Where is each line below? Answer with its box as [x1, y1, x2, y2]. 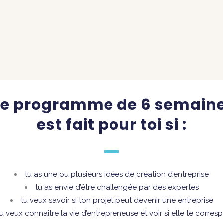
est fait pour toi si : [36, 114, 187, 135]
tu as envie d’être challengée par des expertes [35, 183, 199, 192]
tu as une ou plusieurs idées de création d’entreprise [25, 170, 209, 179]
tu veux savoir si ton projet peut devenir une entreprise [20, 196, 213, 205]
